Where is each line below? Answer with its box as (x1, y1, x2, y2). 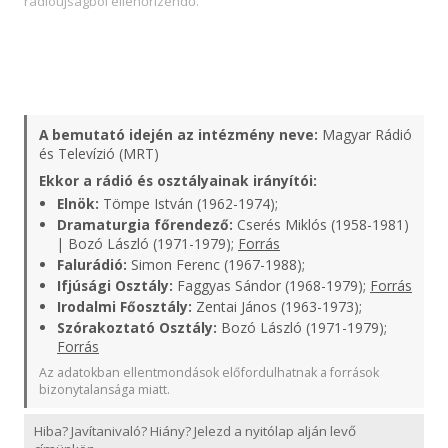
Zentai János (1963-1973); (192, 297, 362, 316)
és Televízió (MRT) (39, 144, 159, 163)
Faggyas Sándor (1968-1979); (173, 276, 370, 295)
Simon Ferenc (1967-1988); (127, 255, 305, 274)
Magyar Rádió (318, 125, 412, 144)
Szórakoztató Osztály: (57, 318, 217, 337)
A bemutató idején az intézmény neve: (39, 125, 318, 144)
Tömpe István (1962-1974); (99, 194, 278, 213)
